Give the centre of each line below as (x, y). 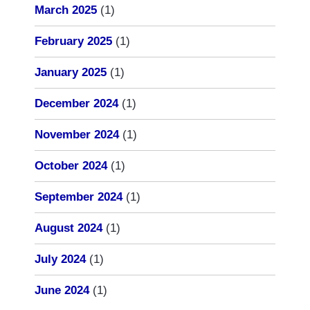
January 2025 (71, 72)
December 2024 (76, 103)
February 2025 (73, 41)
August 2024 (69, 228)
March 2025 (66, 10)
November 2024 (77, 134)
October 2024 (71, 165)
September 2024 (79, 197)
